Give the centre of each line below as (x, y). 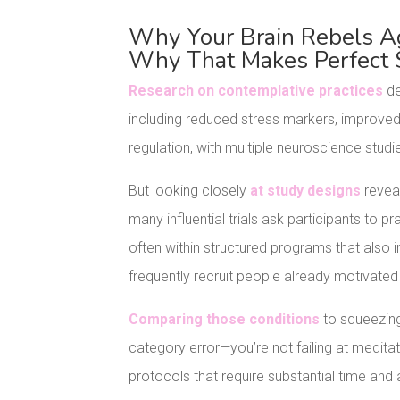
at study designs (306, 190)
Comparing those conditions (225, 319)
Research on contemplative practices (256, 90)
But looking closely (190, 190)
